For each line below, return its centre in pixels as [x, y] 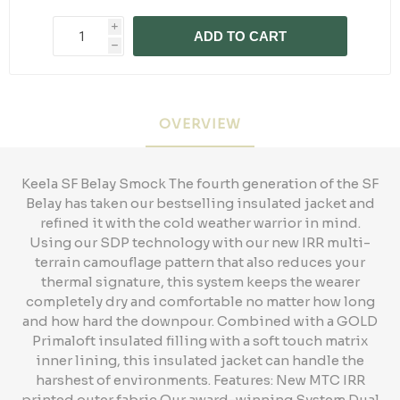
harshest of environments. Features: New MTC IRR [200, 380]
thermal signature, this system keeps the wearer [200, 282]
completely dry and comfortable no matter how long [200, 301]
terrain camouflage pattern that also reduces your [200, 262]
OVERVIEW [200, 124]
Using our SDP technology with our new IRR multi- [200, 242]
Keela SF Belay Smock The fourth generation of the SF [200, 183]
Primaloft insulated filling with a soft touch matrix [200, 341]
